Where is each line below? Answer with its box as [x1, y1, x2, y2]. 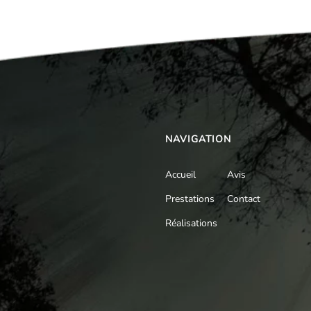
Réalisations [165, 217, 217, 230]
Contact [227, 192, 260, 205]
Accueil [165, 168, 196, 181]
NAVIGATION [165, 133, 231, 146]
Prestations [165, 192, 215, 205]
